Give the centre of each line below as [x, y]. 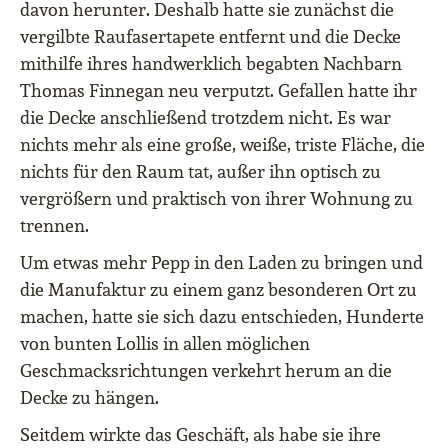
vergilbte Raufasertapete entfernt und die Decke [210, 37]
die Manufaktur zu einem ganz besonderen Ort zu [218, 290]
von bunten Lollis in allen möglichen [165, 344]
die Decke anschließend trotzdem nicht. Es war [205, 118]
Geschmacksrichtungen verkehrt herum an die [206, 371]
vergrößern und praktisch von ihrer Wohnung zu [216, 199]
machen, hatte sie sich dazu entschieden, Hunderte [222, 317]
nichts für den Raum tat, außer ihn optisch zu [200, 172]
